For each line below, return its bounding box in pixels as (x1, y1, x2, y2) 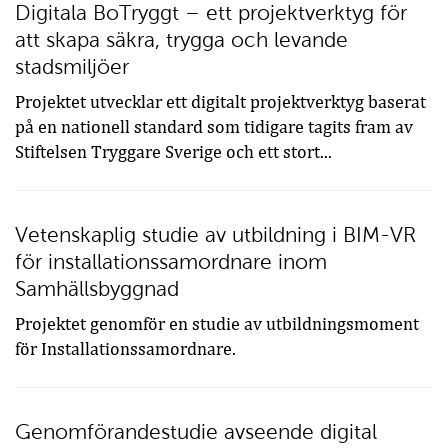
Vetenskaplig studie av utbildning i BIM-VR (15, 223, 416, 247)
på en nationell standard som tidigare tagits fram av (15, 117, 413, 138)
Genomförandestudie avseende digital (15, 420, 377, 444)
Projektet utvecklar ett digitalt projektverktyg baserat (15, 92, 426, 113)
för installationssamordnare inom (15, 250, 327, 274)
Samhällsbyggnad (15, 277, 179, 301)
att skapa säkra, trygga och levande (15, 28, 348, 52)
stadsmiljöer (15, 55, 129, 79)
